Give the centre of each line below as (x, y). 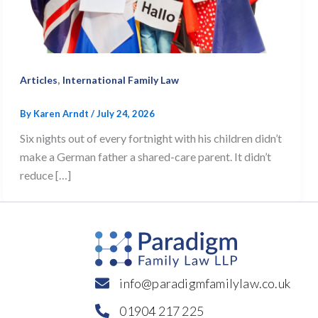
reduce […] (45, 175)
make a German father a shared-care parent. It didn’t (146, 156)
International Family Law (121, 79)
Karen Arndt (62, 113)
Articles (39, 79)
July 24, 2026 (126, 113)
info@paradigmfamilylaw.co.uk (205, 283)
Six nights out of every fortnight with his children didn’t (151, 138)
